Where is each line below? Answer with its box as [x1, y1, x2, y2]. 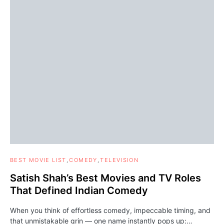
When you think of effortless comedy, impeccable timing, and [10, 206, 210, 215]
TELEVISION [100, 156, 139, 164]
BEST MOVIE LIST [10, 156, 66, 164]
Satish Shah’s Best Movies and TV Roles [10, 172, 201, 184]
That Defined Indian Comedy [10, 184, 148, 197]
